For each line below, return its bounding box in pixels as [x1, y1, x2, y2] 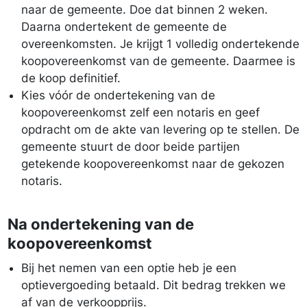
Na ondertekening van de [8, 215, 194, 233]
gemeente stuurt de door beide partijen [21, 140, 240, 153]
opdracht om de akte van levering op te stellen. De [21, 123, 299, 136]
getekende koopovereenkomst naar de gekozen [21, 157, 284, 171]
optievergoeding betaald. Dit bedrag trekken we [21, 278, 286, 292]
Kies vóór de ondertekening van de [21, 88, 215, 102]
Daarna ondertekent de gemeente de [21, 20, 227, 34]
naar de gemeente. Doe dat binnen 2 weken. [21, 3, 268, 16]
